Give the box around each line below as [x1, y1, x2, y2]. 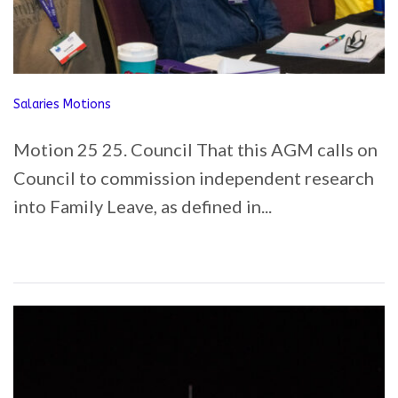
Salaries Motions [13, 97, 111, 112]
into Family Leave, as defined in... [13, 195, 272, 217]
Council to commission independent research [13, 167, 374, 188]
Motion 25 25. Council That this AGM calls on [13, 139, 378, 160]
